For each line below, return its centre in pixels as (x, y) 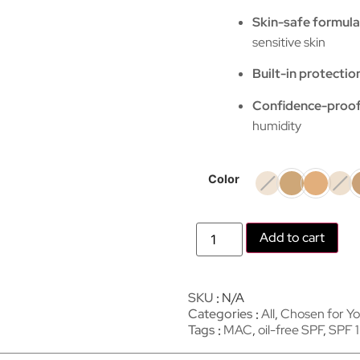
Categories (220, 313)
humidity (277, 125)
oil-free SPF (290, 329)
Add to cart (292, 237)
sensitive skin (289, 42)
